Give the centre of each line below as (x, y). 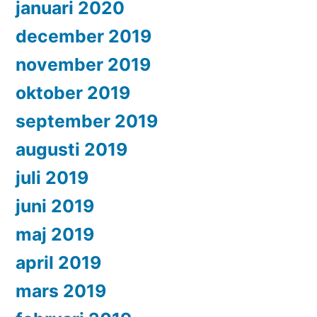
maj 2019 (55, 235)
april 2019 (58, 263)
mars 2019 (61, 291)
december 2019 (83, 36)
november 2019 (83, 65)
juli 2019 (52, 178)
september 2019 (87, 121)
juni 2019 (55, 206)
